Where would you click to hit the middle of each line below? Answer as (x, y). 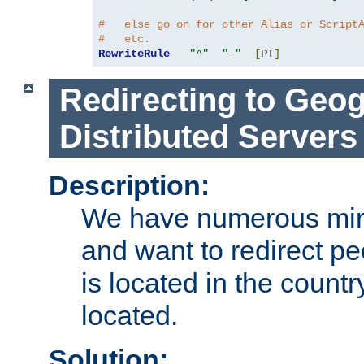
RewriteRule (134, 54)
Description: (129, 186)
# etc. (124, 39)
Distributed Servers (208, 136)
